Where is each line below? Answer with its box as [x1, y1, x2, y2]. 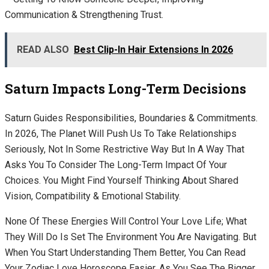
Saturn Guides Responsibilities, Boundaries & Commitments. [5, 112, 258, 124]
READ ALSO [17, 44, 69, 56]
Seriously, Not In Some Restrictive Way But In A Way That [5, 144, 244, 156]
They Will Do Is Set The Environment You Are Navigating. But [5, 231, 256, 243]
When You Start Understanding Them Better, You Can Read [5, 247, 246, 259]
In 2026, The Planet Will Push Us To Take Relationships [5, 128, 237, 140]
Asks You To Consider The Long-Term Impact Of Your [5, 159, 227, 171]
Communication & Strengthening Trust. [5, 9, 166, 21]
